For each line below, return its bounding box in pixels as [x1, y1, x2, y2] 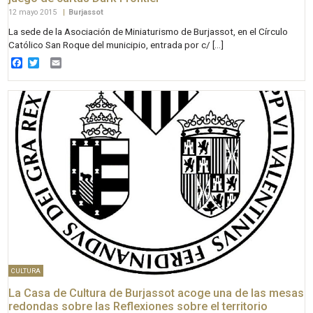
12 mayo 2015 [8, 8, 59, 17]
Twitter [39, 55, 74, 69]
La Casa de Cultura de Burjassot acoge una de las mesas [8, 286, 305, 300]
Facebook [22, 55, 71, 69]
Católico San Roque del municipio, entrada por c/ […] [8, 39, 224, 51]
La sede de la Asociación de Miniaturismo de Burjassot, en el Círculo [8, 26, 289, 38]
